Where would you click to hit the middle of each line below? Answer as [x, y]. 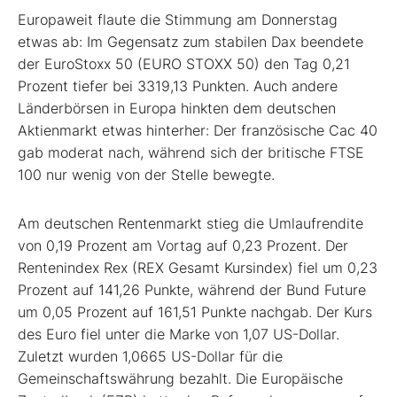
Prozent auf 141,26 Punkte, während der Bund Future [192, 290]
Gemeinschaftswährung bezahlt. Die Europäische [180, 379]
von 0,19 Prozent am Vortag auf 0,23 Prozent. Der [183, 246]
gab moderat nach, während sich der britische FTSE [191, 153]
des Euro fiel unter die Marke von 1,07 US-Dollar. [179, 335]
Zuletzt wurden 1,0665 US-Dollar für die [150, 357]
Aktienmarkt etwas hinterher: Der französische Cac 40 [198, 131]
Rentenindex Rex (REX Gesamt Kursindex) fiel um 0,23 [198, 268]
